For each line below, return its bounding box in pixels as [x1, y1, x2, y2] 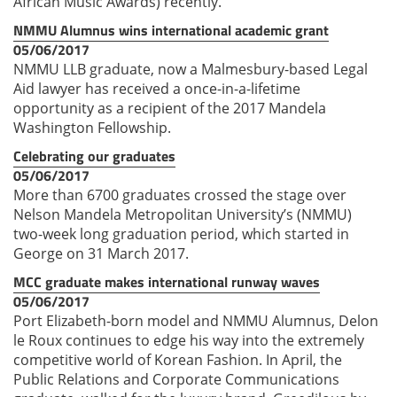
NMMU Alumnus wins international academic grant [13, 19, 329, 41]
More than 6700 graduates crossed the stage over [13, 184, 346, 205]
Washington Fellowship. [13, 117, 171, 137]
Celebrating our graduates [13, 144, 175, 167]
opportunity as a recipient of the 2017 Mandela [13, 97, 326, 118]
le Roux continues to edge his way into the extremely [13, 330, 364, 350]
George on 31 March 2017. [13, 243, 189, 263]
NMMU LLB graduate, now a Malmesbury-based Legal [13, 58, 368, 79]
